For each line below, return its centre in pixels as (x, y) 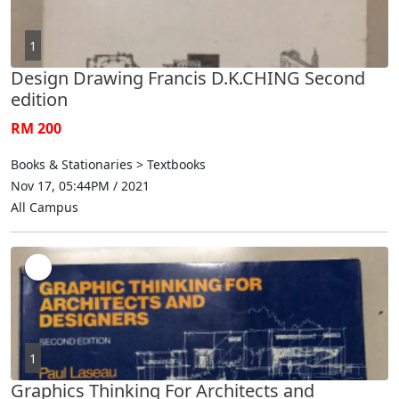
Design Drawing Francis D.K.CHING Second (188, 77)
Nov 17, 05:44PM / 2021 (80, 185)
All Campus (45, 207)
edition (39, 99)
